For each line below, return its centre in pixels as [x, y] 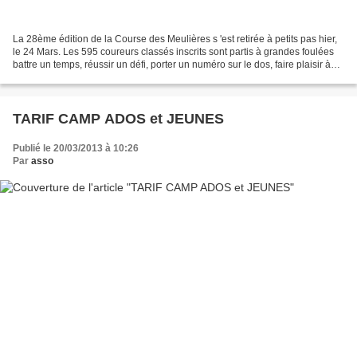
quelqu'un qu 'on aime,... [65, 77]
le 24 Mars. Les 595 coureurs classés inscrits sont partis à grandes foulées [173, 51]
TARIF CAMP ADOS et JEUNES [118, 118]
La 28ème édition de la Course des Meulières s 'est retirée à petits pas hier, [175, 39]
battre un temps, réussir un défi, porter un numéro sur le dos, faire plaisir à [172, 64]
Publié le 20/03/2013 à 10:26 [76, 148]
